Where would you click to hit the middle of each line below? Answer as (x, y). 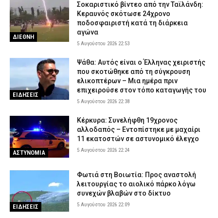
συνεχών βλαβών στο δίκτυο (124, 193)
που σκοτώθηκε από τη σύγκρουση (134, 72)
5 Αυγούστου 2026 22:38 (103, 101)
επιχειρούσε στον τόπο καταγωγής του (142, 90)
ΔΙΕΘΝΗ (23, 36)
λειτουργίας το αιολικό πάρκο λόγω (136, 184)
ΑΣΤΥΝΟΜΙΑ (29, 152)
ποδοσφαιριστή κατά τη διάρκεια (133, 23)
